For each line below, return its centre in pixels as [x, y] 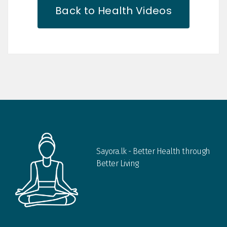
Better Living [118, 163]
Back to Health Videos [113, 11]
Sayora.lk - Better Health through [153, 151]
